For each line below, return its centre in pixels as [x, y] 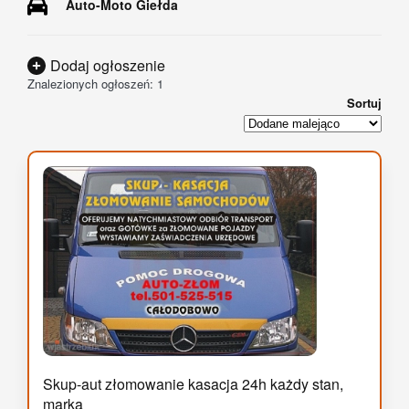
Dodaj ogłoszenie [108, 65]
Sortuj [364, 102]
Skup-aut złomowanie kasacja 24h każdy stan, [193, 384]
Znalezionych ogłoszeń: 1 [95, 83]
